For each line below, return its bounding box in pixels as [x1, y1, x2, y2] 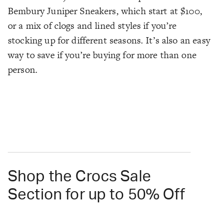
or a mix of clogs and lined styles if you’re [8, 19, 177, 33]
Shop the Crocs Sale [8, 169, 151, 185]
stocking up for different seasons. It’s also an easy [8, 34, 210, 47]
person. [8, 63, 38, 77]
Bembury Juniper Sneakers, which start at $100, [8, 4, 202, 18]
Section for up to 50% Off [8, 187, 185, 203]
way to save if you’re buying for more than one [8, 48, 197, 62]
